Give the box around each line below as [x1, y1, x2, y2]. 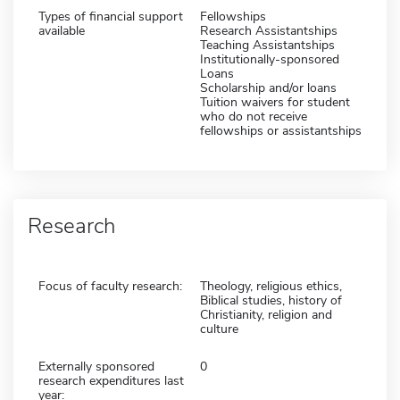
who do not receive [200, 107, 307, 125]
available [38, 21, 85, 39]
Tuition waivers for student [200, 93, 350, 111]
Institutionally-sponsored [200, 50, 339, 68]
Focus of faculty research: [38, 277, 182, 295]
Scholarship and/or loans [200, 79, 337, 96]
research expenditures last [38, 371, 184, 389]
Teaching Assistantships [200, 36, 335, 54]
